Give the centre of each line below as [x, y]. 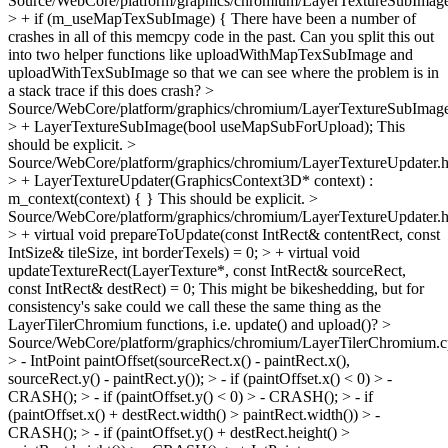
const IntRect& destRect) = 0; [101, 288]
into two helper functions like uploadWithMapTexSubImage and [210, 54]
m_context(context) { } [81, 198]
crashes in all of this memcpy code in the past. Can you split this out [221, 36]
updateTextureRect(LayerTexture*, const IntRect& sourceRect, [207, 270]
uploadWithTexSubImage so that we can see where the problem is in [223, 72]
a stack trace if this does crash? [106, 90]
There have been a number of [321, 18]
